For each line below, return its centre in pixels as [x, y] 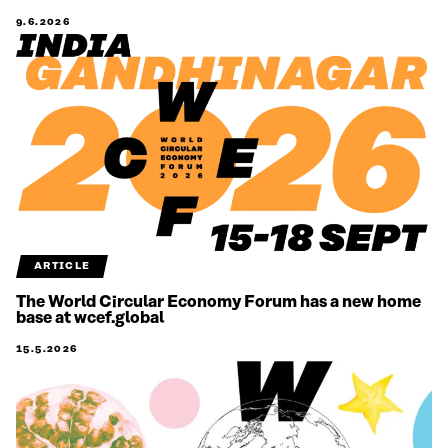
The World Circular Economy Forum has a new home [218, 302]
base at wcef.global [90, 318]
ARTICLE [62, 266]
